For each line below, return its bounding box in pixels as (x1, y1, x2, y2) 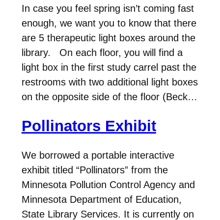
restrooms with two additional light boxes (21, 77, 198, 88)
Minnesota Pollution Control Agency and (21, 179, 195, 190)
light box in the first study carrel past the (21, 62, 196, 73)
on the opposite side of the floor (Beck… (21, 91, 197, 103)
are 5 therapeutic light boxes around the (21, 32, 195, 44)
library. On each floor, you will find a (21, 47, 183, 58)
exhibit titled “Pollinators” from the (21, 164, 168, 175)
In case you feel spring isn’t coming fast (21, 3, 194, 14)
